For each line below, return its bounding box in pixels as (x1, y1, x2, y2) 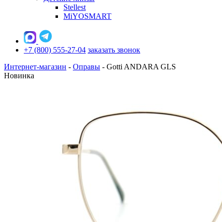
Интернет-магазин (4, 62, 66, 71)
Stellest (63, 3, 86, 11)
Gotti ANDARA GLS (107, 62, 176, 71)
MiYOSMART (63, 12, 111, 20)
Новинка (4, 71, 34, 80)
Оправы (73, 62, 100, 71)
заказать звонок (88, 46, 140, 54)
